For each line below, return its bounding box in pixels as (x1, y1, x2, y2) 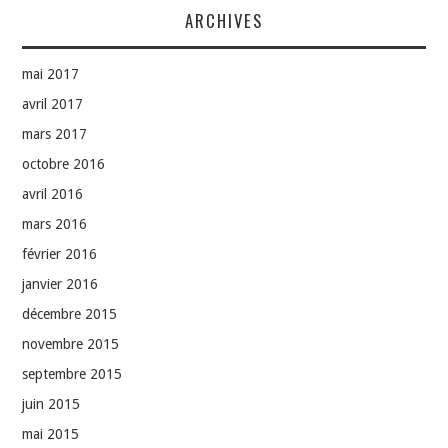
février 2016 (22, 246, 98, 262)
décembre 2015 (22, 306, 118, 322)
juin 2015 (22, 396, 81, 412)
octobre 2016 (22, 156, 106, 172)
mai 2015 (22, 426, 80, 442)
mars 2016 (22, 216, 88, 232)
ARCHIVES (185, 8, 263, 33)
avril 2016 (22, 186, 84, 202)
